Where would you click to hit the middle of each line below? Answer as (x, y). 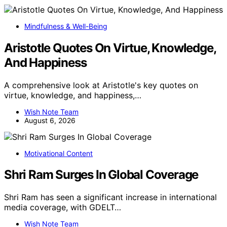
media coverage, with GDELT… (63, 207)
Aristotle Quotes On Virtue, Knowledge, (110, 48)
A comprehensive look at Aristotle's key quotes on (101, 85)
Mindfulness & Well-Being (66, 26)
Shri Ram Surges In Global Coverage (101, 175)
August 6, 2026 (50, 120)
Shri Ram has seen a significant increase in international (110, 197)
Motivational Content (59, 153)
